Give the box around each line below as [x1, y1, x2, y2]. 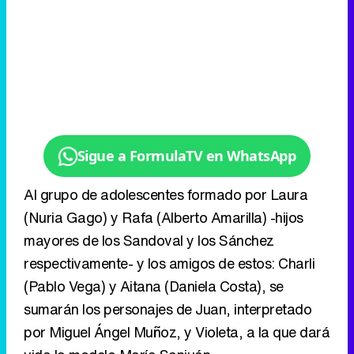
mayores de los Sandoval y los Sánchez [24, 230, 274, 251]
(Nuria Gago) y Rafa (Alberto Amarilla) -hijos [24, 207, 303, 228]
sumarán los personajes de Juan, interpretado [24, 299, 311, 320]
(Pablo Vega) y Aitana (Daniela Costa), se [24, 276, 284, 297]
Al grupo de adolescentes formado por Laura [24, 184, 307, 205]
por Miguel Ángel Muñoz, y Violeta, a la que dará [24, 322, 330, 343]
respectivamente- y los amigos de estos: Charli [24, 253, 314, 274]
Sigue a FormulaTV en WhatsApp [77, 146, 296, 166]
